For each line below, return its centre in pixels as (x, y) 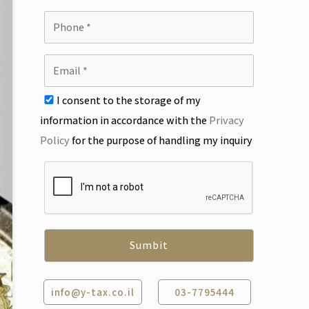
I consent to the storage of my (128, 100)
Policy (55, 140)
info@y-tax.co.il (93, 292)
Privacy (227, 120)
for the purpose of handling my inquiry (161, 140)
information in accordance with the (125, 120)
